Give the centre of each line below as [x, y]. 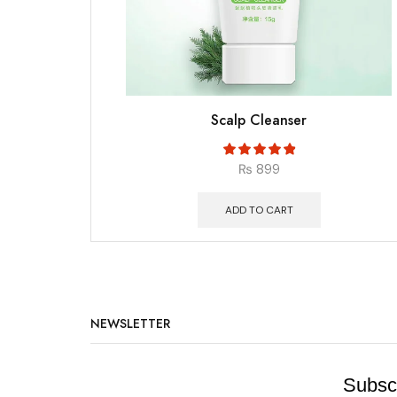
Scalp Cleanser [259, 121]
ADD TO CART [259, 210]
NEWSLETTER [130, 323]
